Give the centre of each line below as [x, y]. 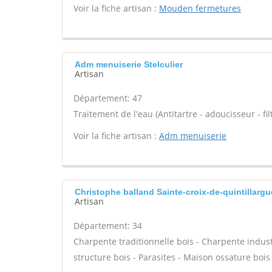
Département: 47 [108, 98]
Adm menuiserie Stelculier [129, 64]
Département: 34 [108, 226]
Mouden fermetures [200, 8]
